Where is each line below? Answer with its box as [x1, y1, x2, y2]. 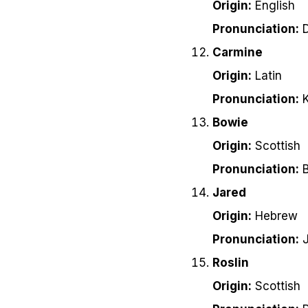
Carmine [212, 45, 263, 60]
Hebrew [252, 209, 298, 223]
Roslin [212, 256, 249, 270]
